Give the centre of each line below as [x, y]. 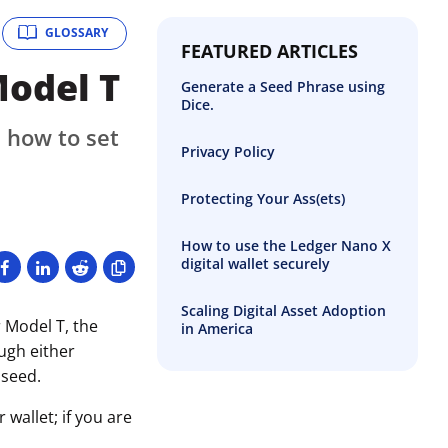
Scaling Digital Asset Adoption [283, 310]
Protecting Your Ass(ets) [262, 198]
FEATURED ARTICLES [269, 50]
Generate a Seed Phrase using [282, 86]
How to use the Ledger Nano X [285, 245]
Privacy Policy [227, 151]
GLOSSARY [76, 33]
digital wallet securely [255, 263]
